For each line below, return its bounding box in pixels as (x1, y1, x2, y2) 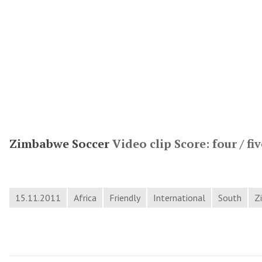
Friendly (109, 192, 140, 204)
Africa (74, 192, 96, 204)
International (153, 192, 205, 204)
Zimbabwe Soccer (9, 136, 109, 152)
